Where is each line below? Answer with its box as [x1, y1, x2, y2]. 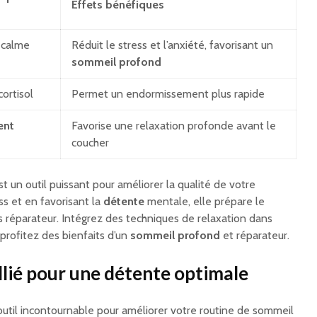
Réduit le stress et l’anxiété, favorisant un [71, 38, 273, 52]
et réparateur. [220, 229, 289, 243]
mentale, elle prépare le [144, 195, 265, 209]
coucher [71, 136, 109, 150]
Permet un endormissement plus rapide [71, 87, 265, 101]
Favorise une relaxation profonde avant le [71, 119, 276, 133]
